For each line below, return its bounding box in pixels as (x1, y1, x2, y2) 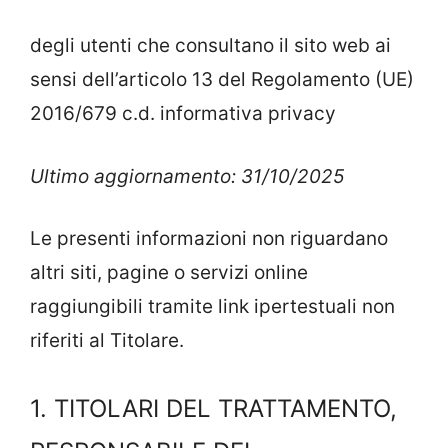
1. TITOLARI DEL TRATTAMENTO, (30, 393, 397, 423)
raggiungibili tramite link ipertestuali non (30, 295, 395, 318)
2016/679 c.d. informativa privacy (30, 102, 336, 125)
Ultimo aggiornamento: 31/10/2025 (30, 164, 345, 188)
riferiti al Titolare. (30, 329, 184, 352)
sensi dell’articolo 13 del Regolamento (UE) (30, 68, 414, 91)
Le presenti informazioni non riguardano (30, 227, 388, 250)
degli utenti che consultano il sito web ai (30, 34, 391, 57)
